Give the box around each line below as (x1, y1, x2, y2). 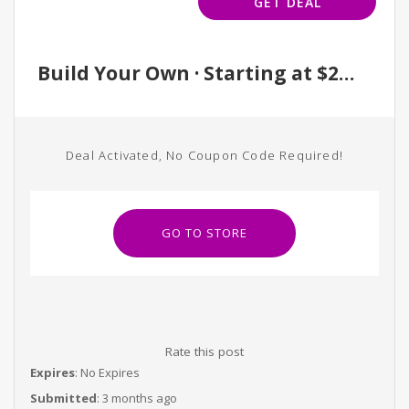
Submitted (29, 390, 97, 406)
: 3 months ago (96, 390, 177, 406)
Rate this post (164, 343, 244, 360)
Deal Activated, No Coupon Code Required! (65, 147, 343, 163)
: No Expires (74, 364, 140, 381)
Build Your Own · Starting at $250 (339, 60, 354, 86)
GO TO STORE (161, 225, 247, 241)
